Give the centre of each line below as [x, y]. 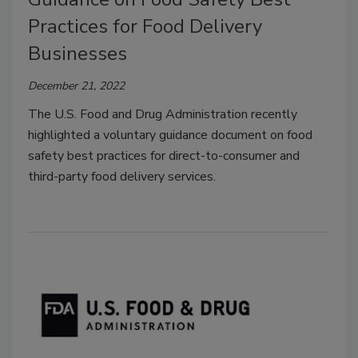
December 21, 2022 [76, 86]
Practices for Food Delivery [145, 26]
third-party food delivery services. [122, 177]
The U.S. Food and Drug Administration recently [163, 114]
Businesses [78, 54]
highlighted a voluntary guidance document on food [170, 135]
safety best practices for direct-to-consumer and [164, 156]
